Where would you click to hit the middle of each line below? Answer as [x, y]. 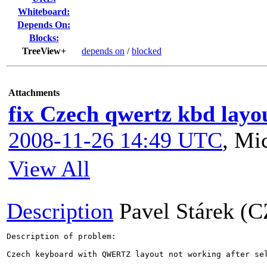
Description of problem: [61, 236]
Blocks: [44, 38]
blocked [147, 51]
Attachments [34, 93]
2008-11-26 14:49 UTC [115, 140]
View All [49, 169]
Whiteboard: [44, 12]
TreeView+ [44, 51]
